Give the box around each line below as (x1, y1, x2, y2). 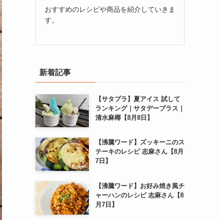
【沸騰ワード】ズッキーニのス (95, 138, 185, 146)
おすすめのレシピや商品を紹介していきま (45, 5, 175, 13)
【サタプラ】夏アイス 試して (95, 95, 180, 103)
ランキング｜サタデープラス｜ (95, 104, 185, 112)
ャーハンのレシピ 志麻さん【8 (95, 191, 184, 199)
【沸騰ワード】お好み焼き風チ (95, 182, 185, 190)
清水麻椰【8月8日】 (95, 113, 153, 121)
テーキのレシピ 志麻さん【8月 (95, 148, 184, 156)
